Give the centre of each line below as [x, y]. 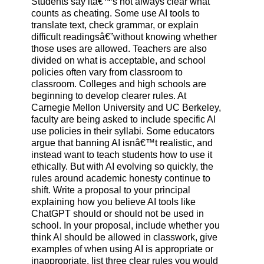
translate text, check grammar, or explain [115, 25]
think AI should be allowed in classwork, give [124, 237]
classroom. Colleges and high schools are [118, 84]
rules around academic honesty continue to [121, 179]
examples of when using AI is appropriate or [122, 249]
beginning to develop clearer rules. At [108, 96]
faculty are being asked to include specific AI [123, 120]
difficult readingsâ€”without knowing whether [124, 37]
